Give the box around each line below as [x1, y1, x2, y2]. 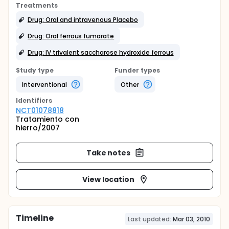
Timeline [16, 212, 54, 224]
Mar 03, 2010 [173, 215, 210, 223]
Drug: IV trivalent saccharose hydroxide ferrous [28, 48, 174, 57]
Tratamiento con [16, 114, 79, 124]
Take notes [86, 147, 131, 158]
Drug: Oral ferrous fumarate [28, 31, 114, 40]
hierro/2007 [16, 123, 60, 133]
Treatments [16, 1, 58, 10]
